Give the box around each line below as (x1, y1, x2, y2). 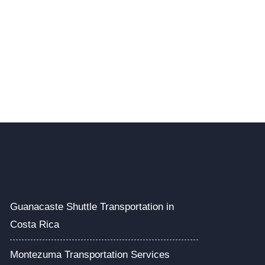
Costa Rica (10, 218, 60, 230)
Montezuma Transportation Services (10, 248, 170, 260)
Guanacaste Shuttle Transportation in (10, 201, 174, 212)
